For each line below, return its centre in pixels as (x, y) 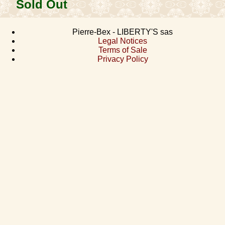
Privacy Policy (123, 59)
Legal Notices (123, 41)
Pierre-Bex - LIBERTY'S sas (123, 32)
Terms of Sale (123, 50)
